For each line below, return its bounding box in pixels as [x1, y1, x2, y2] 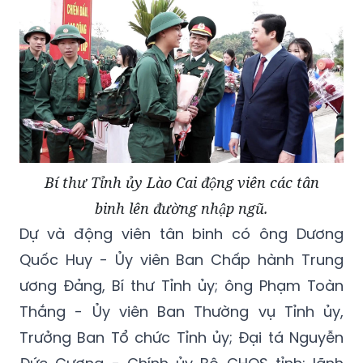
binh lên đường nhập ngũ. [95, 199, 268, 219]
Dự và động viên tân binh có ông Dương [19, 224, 344, 245]
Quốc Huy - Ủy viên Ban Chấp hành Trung [19, 250, 344, 271]
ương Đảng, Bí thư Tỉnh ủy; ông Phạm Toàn [19, 275, 344, 297]
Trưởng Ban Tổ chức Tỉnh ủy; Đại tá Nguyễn [19, 327, 344, 348]
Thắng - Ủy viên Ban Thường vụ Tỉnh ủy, [19, 301, 344, 322]
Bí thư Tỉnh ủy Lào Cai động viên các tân [44, 173, 319, 193]
